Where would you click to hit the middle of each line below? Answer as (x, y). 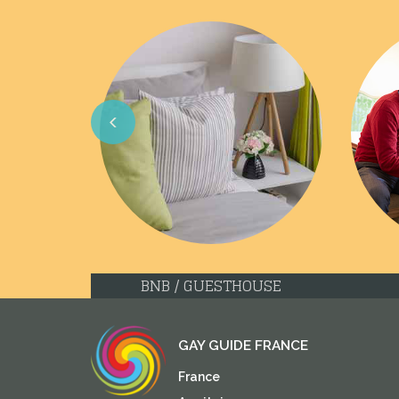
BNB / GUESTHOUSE (211, 286)
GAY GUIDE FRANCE (243, 346)
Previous (130, 157)
